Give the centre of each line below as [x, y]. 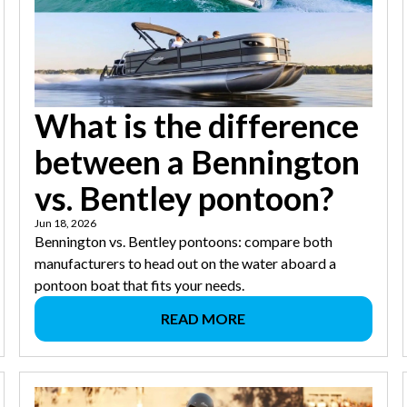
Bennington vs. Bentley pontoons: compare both [184, 242]
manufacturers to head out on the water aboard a [186, 263]
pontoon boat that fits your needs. [140, 285]
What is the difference [197, 126]
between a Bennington [198, 162]
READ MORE [203, 319]
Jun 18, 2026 [66, 223]
